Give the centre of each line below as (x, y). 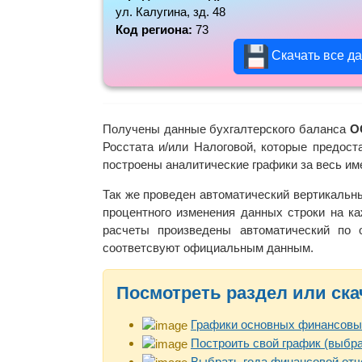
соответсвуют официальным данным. (208, 247)
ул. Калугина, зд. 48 (170, 12)
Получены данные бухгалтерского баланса (226, 128)
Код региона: (156, 29)
